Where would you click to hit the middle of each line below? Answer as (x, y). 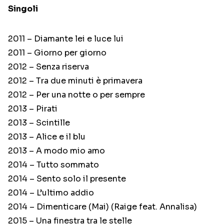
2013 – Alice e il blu (47, 137)
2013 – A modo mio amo (56, 151)
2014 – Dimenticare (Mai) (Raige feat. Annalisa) (102, 207)
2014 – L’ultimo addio (51, 193)
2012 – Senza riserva (48, 67)
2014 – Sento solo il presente (67, 179)
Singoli (23, 9)
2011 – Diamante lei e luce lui (66, 39)
